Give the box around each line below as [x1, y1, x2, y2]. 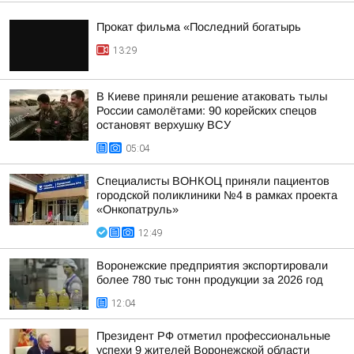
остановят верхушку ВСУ [96, 119, 231, 131]
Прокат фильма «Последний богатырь [96, 21, 301, 33]
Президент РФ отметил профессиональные [96, 330, 330, 342]
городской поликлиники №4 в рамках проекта [96, 189, 337, 201]
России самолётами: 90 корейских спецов [96, 104, 317, 117]
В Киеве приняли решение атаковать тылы [96, 90, 327, 103]
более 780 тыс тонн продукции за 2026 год [96, 273, 323, 286]
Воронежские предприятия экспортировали [96, 259, 328, 272]
